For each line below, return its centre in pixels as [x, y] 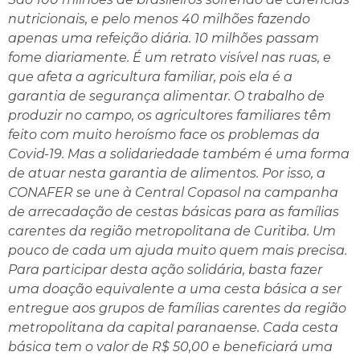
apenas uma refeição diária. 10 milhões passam [164, 38]
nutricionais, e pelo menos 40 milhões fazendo [159, 18]
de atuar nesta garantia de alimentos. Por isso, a [167, 173]
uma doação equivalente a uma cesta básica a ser [175, 288]
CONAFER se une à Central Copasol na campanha [173, 192]
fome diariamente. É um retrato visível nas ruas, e [170, 57]
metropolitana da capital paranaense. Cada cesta [173, 327]
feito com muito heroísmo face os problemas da [164, 134]
